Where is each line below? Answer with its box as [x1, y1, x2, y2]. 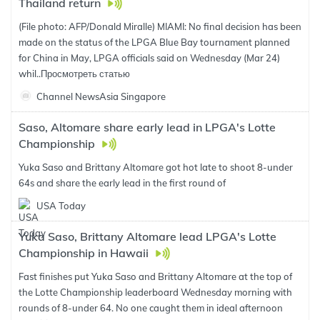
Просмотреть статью [41, 68, 130, 79]
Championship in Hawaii [19, 246, 151, 260]
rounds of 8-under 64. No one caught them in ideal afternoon [19, 302, 283, 314]
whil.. [19, 68, 41, 79]
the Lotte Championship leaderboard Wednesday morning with [19, 286, 292, 298]
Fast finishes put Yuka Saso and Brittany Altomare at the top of [19, 271, 292, 282]
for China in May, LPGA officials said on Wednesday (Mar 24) [19, 52, 280, 64]
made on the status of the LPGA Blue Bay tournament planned [19, 36, 290, 48]
